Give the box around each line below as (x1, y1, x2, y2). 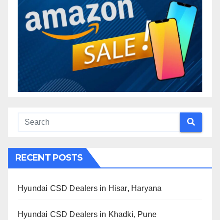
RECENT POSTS (15, 152, 83, 163)
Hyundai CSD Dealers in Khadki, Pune (18, 210, 157, 219)
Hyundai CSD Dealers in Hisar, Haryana (18, 184, 162, 192)
